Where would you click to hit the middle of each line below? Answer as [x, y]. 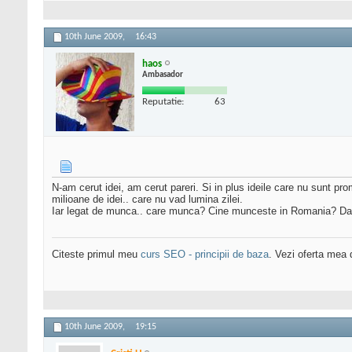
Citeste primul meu [96, 255]
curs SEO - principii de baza [205, 255]
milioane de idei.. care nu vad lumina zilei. [147, 200]
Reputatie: [163, 101]
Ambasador [163, 75]
